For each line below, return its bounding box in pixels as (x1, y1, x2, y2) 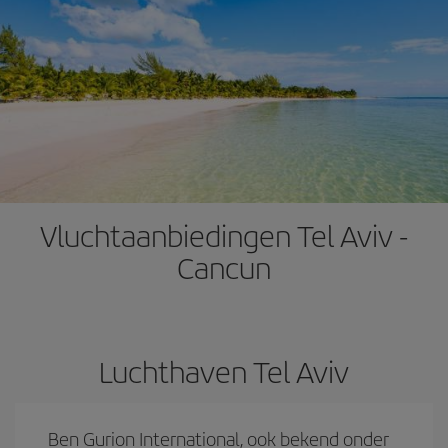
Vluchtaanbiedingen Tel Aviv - (40, 214, 408, 256)
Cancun (177, 246, 271, 288)
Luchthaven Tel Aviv (99, 350, 349, 392)
